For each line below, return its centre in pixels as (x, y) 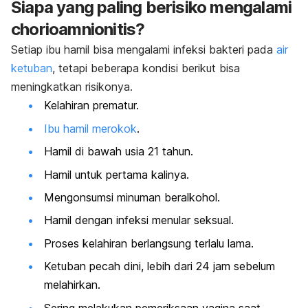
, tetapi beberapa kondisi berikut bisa (146, 68)
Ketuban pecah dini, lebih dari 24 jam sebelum (159, 266)
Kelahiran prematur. (91, 106)
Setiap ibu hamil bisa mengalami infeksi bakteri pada (144, 50)
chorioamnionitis (74, 30)
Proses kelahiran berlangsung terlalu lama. (149, 243)
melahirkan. (72, 285)
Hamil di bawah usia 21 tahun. (119, 152)
